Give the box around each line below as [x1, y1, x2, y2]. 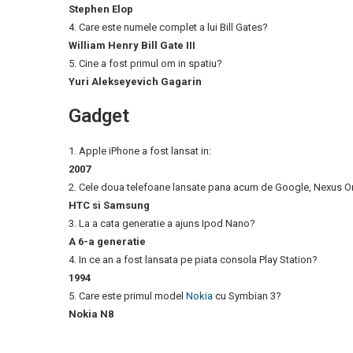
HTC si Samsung [69, 199, 150, 211]
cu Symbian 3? [213, 290, 281, 302]
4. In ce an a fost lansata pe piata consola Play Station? [69, 254, 318, 266]
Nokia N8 [69, 308, 113, 320]
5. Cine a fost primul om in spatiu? [69, 58, 222, 69]
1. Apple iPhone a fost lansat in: [69, 145, 211, 157]
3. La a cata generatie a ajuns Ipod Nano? [69, 217, 255, 229]
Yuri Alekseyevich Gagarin [69, 76, 202, 87]
